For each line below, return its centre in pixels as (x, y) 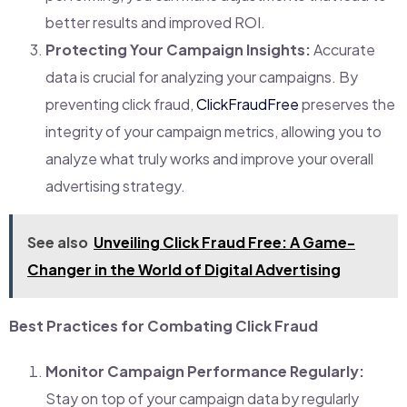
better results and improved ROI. (155, 22)
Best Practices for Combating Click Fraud (164, 325)
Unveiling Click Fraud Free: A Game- (224, 242)
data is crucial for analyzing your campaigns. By (202, 76)
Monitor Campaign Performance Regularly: (205, 371)
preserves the (347, 104)
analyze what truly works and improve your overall (209, 158)
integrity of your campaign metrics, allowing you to (213, 131)
